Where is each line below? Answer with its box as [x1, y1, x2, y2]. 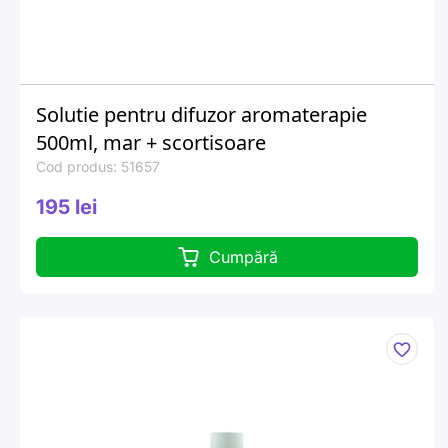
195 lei [36, 195, 97, 219]
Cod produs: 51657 [36, 158, 160, 175]
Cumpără [208, 247, 278, 267]
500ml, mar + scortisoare [36, 129, 266, 156]
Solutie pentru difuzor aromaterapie [36, 101, 367, 128]
